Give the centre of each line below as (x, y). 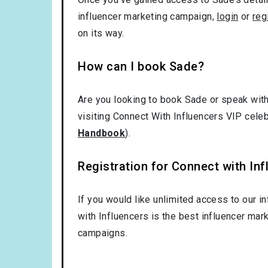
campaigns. (103, 233)
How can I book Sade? (141, 66)
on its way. (101, 33)
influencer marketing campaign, (147, 16)
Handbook (102, 133)
